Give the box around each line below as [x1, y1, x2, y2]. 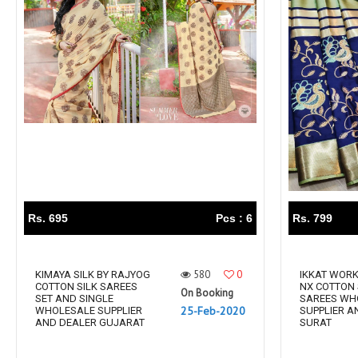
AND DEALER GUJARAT [35, 316, 145, 329]
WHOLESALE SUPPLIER [35, 304, 142, 317]
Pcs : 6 [216, 212, 253, 225]
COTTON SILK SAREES [35, 280, 137, 293]
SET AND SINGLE [35, 292, 113, 305]
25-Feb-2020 [181, 304, 245, 319]
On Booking [181, 286, 233, 300]
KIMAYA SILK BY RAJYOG [35, 268, 150, 281]
